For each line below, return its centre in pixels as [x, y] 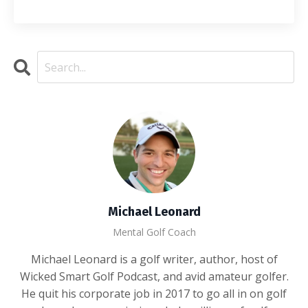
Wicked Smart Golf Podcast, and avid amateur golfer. [154, 277]
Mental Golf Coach [154, 232]
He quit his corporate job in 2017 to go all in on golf [154, 294]
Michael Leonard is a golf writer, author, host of [154, 260]
